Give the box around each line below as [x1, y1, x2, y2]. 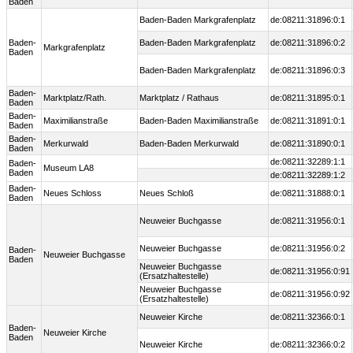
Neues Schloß [139, 188, 194, 199]
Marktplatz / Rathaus [139, 93, 219, 103]
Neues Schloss [43, 188, 102, 199]
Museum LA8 [43, 163, 94, 173]
